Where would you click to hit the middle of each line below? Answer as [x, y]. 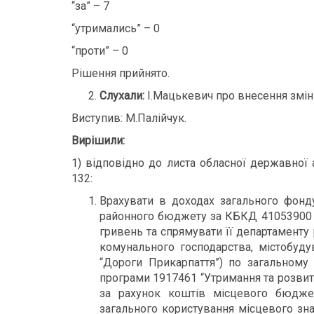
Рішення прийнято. [121, 73]
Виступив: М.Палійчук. [129, 118]
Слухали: [122, 96]
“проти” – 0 [100, 51]
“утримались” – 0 [116, 28]
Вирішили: [98, 141]
